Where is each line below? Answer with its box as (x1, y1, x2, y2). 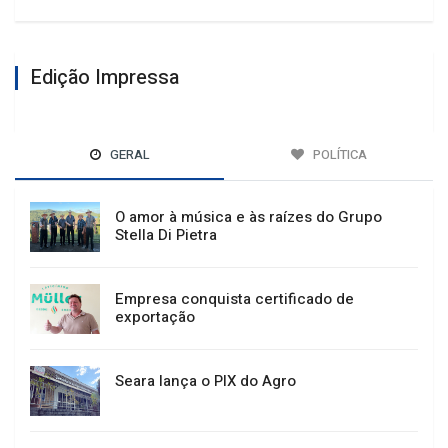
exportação (115, 306, 195, 329)
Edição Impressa (30, 63, 179, 93)
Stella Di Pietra (115, 224, 217, 247)
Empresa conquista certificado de (115, 288, 354, 311)
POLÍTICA (309, 145, 367, 165)
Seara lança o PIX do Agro (115, 370, 296, 393)
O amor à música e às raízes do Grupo (115, 206, 382, 229)
